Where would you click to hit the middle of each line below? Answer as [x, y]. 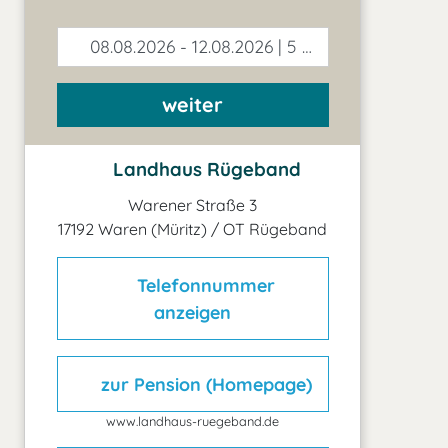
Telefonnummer [206, 285]
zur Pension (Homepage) [203, 384]
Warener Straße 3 [192, 205]
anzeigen [192, 312]
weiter [192, 105]
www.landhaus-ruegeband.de [192, 421]
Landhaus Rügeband [204, 169]
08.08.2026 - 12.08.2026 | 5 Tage [194, 46]
